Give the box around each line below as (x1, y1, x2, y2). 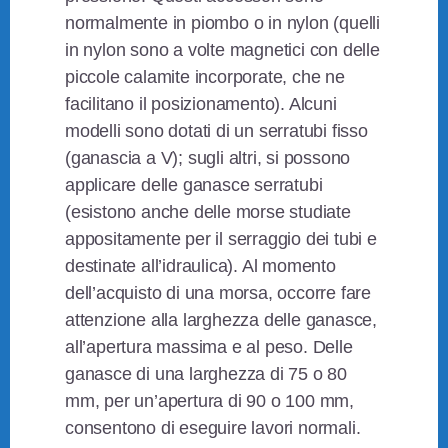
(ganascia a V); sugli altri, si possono (65, 148, 351, 169)
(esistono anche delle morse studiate (65, 202, 351, 223)
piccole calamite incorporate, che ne (65, 67, 345, 88)
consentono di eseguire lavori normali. (65, 418, 361, 439)
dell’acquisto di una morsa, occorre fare (65, 283, 372, 304)
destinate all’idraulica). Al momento (65, 256, 336, 277)
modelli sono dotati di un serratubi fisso (65, 121, 368, 142)
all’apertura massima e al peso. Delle (65, 337, 353, 358)
